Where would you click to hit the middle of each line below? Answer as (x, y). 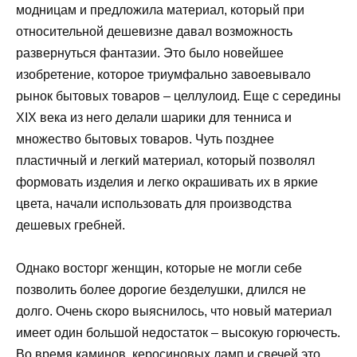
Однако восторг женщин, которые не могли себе (159, 268)
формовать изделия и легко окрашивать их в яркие (167, 182)
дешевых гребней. (71, 225)
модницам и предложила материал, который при (160, 10)
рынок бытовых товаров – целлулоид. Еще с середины (178, 96)
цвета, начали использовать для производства (154, 203)
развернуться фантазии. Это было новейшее (150, 53)
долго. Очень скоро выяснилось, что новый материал (174, 311)
